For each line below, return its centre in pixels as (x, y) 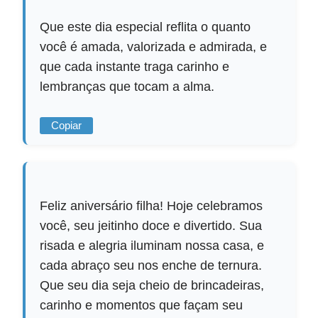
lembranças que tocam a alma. (127, 86)
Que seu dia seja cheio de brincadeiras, (152, 285)
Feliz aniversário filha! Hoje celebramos (152, 205)
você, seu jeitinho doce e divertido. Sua (151, 225)
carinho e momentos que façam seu (142, 305)
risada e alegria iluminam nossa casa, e (152, 245)
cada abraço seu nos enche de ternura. (151, 265)
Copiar (67, 125)
